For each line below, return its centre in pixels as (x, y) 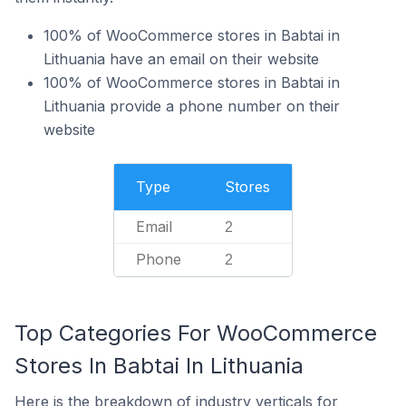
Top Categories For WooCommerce (196, 333)
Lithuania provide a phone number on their (192, 106)
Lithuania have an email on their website (181, 59)
